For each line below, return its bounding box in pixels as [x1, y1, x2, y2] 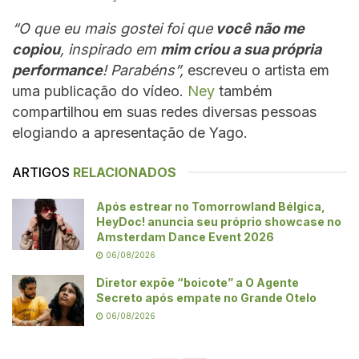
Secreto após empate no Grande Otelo [96, 290, 317, 305]
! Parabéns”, [103, 61, 184, 79]
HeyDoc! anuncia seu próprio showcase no [96, 214, 341, 228]
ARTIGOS [12, 163, 70, 180]
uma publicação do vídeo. [12, 82, 188, 99]
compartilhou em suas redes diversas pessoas [12, 103, 317, 120]
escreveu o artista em [184, 61, 329, 79]
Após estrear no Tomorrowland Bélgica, [96, 199, 325, 213]
